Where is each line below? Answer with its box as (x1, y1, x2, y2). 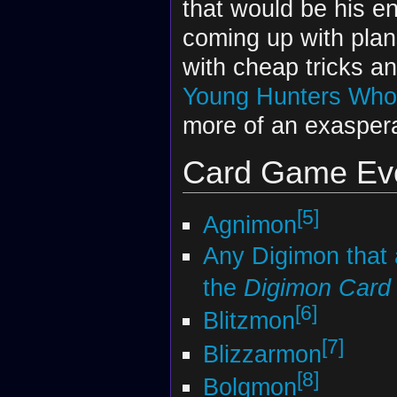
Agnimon (202, 211, 297, 239)
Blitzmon (202, 307, 295, 335)
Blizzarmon (202, 339, 322, 368)
